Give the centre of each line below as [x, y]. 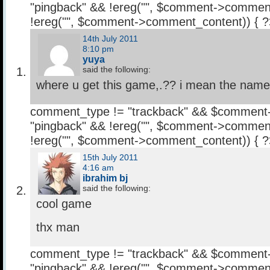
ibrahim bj [105, 178]
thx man [58, 228]
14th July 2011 [111, 39]
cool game [64, 204]
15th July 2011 [111, 158]
